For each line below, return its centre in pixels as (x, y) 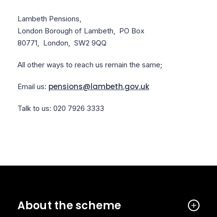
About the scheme (69, 206)
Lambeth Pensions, (50, 19)
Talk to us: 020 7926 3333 (61, 108)
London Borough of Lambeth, (68, 31)
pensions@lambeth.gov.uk (99, 86)
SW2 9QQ (90, 43)
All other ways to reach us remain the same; (90, 65)
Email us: (33, 86)
